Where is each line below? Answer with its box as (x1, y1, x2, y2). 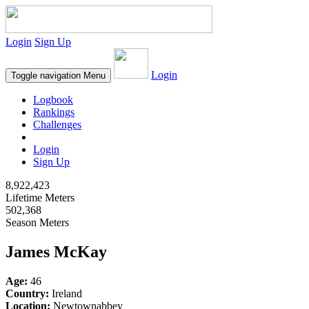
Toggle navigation (11, 70, 81, 81)
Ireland (49, 287, 82, 299)
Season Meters (6, 217, 69, 228)
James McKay (6, 242, 107, 261)
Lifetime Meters (6, 192, 74, 203)
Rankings (33, 106, 74, 118)
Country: (6, 287, 49, 299)
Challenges (33, 119, 81, 130)
